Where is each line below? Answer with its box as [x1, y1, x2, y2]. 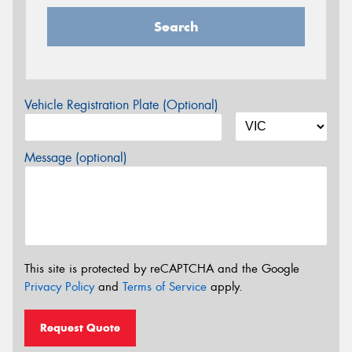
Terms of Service [123, 279, 207, 295]
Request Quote [40, 320, 120, 335]
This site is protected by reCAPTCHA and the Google [24, 261, 299, 277]
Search [153, 17, 199, 35]
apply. [207, 279, 243, 295]
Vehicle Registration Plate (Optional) [24, 96, 218, 113]
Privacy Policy [24, 279, 94, 295]
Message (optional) [24, 148, 127, 166]
